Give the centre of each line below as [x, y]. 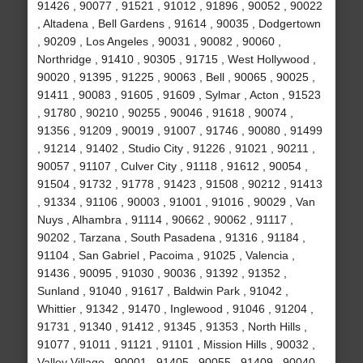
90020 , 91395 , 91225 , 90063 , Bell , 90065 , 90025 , [176, 77]
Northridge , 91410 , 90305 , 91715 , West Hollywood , [176, 60]
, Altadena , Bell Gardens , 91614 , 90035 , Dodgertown [179, 24]
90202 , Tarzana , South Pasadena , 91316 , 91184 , [171, 238]
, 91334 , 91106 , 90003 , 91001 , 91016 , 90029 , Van [176, 202]
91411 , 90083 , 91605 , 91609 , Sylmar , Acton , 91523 [179, 95]
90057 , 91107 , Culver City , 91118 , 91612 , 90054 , [172, 167]
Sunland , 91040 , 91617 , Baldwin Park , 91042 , [162, 291]
